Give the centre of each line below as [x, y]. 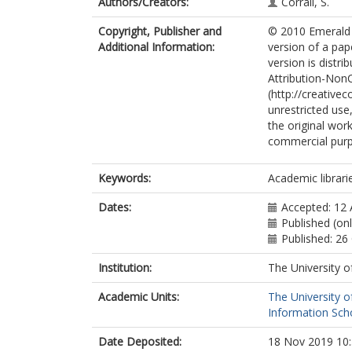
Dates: [115, 207]
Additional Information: [156, 47]
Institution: [125, 268]
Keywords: [125, 178]
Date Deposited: [140, 341]
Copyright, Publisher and [160, 31]
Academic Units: [139, 297]
